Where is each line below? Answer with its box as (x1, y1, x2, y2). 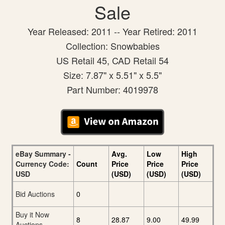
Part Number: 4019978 (67, 83, 158, 96)
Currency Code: (15, 158, 69, 169)
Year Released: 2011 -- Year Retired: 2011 (28, 25, 197, 38)
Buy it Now (15, 209, 49, 219)
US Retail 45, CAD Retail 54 (56, 54, 169, 67)
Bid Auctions (15, 188, 55, 199)
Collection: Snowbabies (65, 39, 160, 53)
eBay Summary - (15, 148, 71, 159)
